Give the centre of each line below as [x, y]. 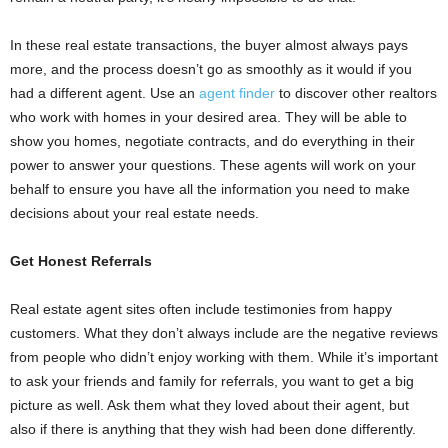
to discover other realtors [356, 93]
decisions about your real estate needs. [134, 213]
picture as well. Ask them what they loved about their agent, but [209, 405]
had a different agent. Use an [102, 93]
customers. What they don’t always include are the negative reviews [224, 333]
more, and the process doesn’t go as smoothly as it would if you [211, 69]
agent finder [235, 93]
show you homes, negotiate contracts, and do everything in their [212, 141]
